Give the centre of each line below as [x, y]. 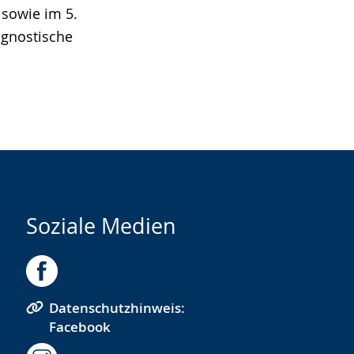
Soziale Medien [101, 226]
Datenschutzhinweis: [117, 308]
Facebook [80, 327]
